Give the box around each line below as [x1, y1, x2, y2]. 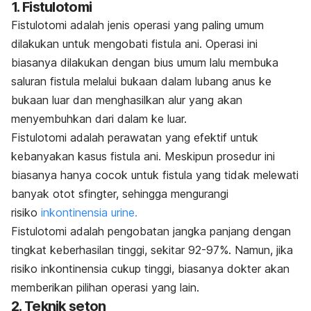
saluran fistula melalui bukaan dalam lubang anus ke [11, 74, 271, 89]
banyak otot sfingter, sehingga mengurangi [11, 187, 228, 201]
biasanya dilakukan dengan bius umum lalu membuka [11, 56, 278, 70]
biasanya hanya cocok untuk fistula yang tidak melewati [11, 168, 299, 183]
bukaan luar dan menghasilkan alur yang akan [11, 93, 242, 108]
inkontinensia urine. [41, 205, 137, 220]
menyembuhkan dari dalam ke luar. [11, 112, 187, 126]
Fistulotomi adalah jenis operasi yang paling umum [11, 18, 264, 33]
